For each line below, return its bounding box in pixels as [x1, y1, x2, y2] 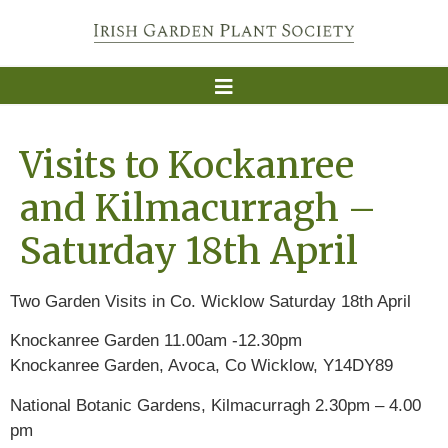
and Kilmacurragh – [20, 186, 376, 231]
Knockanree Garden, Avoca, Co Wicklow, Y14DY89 [10, 356, 393, 376]
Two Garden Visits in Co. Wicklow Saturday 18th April [10, 292, 411, 311]
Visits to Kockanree [20, 143, 354, 188]
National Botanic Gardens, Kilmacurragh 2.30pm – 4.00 [10, 395, 421, 415]
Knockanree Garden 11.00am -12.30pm [10, 331, 302, 351]
